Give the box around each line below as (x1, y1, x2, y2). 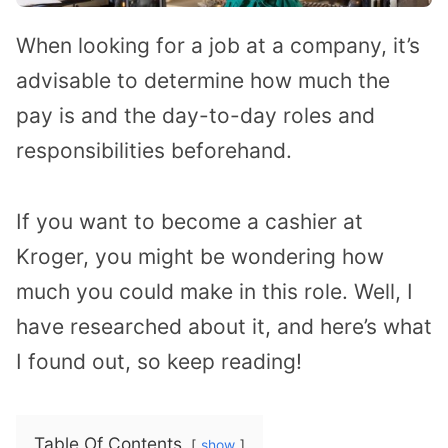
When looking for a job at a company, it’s (16, 33, 420, 59)
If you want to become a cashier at (16, 209, 363, 235)
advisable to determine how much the (16, 68, 390, 94)
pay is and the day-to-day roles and (16, 103, 375, 129)
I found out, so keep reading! (16, 349, 302, 375)
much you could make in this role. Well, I (16, 279, 413, 305)
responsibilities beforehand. (16, 138, 292, 164)
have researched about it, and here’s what (16, 314, 432, 340)
